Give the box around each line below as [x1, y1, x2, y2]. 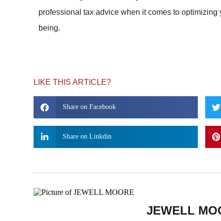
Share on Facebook [62, 103, 116, 111]
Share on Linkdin [62, 133, 111, 141]
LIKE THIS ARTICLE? [34, 77, 111, 86]
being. [38, 23, 60, 32]
